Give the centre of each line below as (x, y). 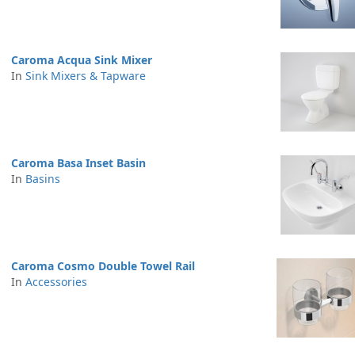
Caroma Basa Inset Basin (78, 163)
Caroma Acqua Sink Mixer (82, 60)
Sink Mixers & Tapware (86, 76)
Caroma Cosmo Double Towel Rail (103, 266)
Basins (43, 179)
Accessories (56, 282)
